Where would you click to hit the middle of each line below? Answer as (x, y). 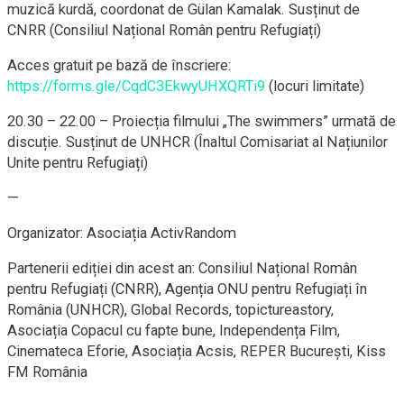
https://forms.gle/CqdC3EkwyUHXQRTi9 (136, 87)
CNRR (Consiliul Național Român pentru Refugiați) (164, 31)
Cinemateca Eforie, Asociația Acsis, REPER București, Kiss (197, 352)
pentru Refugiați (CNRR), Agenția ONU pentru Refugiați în (187, 289)
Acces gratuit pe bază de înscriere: (119, 66)
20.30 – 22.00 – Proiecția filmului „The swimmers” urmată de (202, 122)
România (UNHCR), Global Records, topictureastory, (170, 310)
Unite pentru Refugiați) (78, 163)
